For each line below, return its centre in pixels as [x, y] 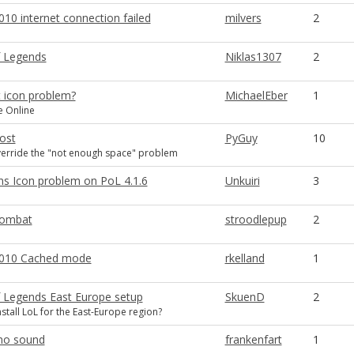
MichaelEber [256, 95]
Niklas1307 [253, 56]
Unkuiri [242, 181]
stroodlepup [256, 219]
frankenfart [253, 339]
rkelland [245, 258]
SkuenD [245, 297]
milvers [243, 18]
